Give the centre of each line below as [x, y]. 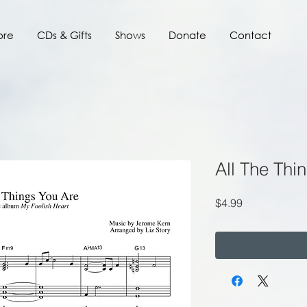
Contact [250, 35]
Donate [187, 35]
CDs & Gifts [64, 35]
